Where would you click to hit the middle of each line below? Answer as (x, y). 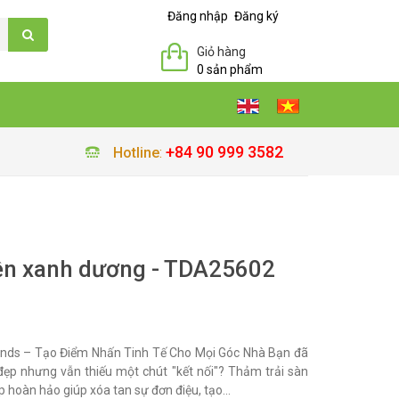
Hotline (136, 153)
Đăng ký (256, 16)
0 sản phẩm (230, 69)
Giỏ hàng (221, 52)
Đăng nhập (198, 16)
